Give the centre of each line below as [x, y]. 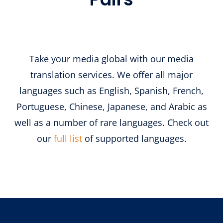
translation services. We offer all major [111, 75]
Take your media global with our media [111, 59]
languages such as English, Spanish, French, [111, 91]
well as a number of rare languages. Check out [111, 123]
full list [68, 139]
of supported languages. [135, 139]
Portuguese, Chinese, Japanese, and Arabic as [111, 107]
